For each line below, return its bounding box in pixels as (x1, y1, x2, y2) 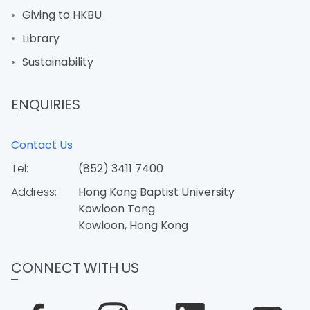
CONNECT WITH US (11, 258, 139, 277)
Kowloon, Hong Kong (78, 217, 188, 233)
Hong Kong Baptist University (78, 184, 235, 200)
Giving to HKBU (22, 7, 102, 23)
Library (22, 30, 60, 46)
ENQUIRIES (11, 95, 80, 114)
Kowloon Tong (78, 201, 155, 217)
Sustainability (22, 54, 93, 70)
